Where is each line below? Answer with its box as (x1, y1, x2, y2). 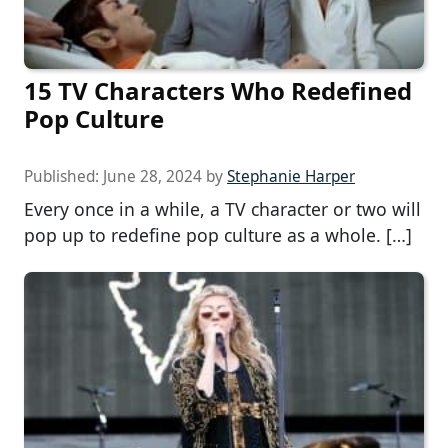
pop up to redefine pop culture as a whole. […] (24, 223, 412, 248)
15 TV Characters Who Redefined (24, 74, 412, 108)
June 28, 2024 (103, 166, 202, 188)
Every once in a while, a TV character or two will (24, 197, 421, 222)
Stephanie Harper (227, 166, 355, 188)
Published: (24, 166, 103, 188)
